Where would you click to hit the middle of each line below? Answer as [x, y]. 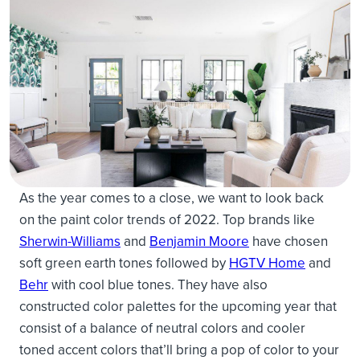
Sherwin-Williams [70, 241]
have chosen [288, 241]
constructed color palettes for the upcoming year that [178, 306]
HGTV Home [267, 263]
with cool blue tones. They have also [158, 284]
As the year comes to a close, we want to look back [172, 198]
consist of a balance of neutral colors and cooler [162, 328]
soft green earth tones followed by [124, 263]
